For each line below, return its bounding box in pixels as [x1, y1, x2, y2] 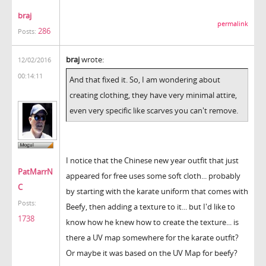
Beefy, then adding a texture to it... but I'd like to [66, 201, 235, 212]
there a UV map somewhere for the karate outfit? [66, 232, 239, 243]
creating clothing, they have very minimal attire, [69, 89, 237, 100]
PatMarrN [18, 166, 53, 178]
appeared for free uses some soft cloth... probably [66, 170, 240, 181]
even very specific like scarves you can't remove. [69, 104, 238, 116]
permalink [217, 19, 248, 28]
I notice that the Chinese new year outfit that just [66, 154, 239, 166]
